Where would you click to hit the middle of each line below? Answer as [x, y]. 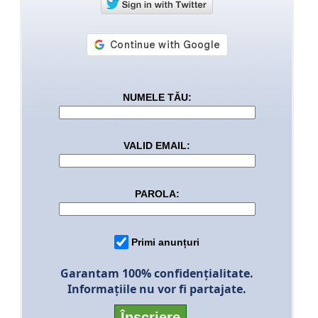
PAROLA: [157, 193]
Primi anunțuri [165, 242]
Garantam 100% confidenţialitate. [157, 273]
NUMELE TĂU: [157, 97]
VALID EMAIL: [157, 145]
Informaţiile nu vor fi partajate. [157, 289]
